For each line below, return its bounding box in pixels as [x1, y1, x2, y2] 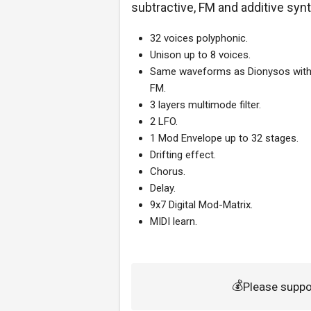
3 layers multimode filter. [150, 99, 261, 111]
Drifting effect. [150, 149, 216, 161]
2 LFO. [150, 115, 178, 128]
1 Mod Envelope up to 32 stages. [150, 132, 299, 144]
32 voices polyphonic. [150, 32, 248, 44]
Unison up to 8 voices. [150, 49, 251, 61]
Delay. [150, 182, 176, 194]
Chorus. [150, 165, 185, 178]
